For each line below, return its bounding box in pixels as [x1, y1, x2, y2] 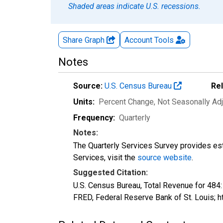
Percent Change [99, 97, 154, 107]
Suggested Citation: [73, 167, 148, 177]
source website [137, 152, 192, 162]
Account [124, 35, 152, 45]
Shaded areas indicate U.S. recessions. [68, 1, 201, 11]
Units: [73, 97, 95, 107]
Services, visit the [73, 152, 137, 162]
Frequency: [73, 112, 115, 122]
